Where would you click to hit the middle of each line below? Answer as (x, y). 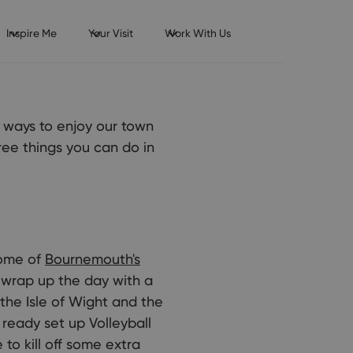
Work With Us (197, 33)
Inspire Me (31, 33)
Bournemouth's (93, 259)
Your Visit (110, 33)
